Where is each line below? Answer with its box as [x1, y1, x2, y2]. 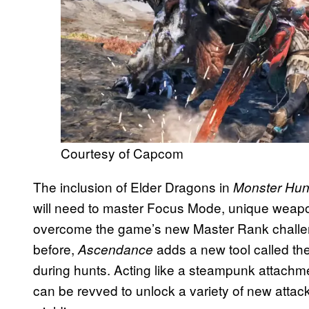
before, [33, 239, 78, 258]
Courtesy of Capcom [61, 143, 183, 162]
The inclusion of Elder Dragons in [33, 177, 233, 196]
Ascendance [78, 239, 153, 258]
